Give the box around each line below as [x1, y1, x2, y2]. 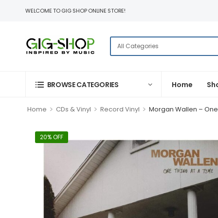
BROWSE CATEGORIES [47, 79, 119, 90]
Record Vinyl [100, 105, 140, 114]
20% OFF [40, 133, 63, 141]
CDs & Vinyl [55, 105, 91, 114]
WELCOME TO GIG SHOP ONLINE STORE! [25, 7, 126, 15]
